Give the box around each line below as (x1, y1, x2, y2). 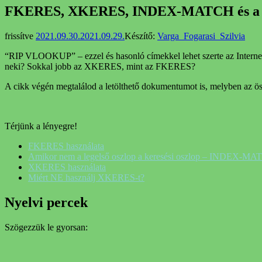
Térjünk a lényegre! (5, 120, 77, 131)
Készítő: (125, 30, 157, 41)
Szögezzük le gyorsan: (5, 222, 88, 232)
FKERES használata (28, 140, 104, 151)
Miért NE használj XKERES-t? (28, 172, 144, 182)
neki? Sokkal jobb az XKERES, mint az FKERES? (5, 61, 195, 71)
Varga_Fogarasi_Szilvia (157, 30, 245, 41)
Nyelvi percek (5, 194, 88, 210)
